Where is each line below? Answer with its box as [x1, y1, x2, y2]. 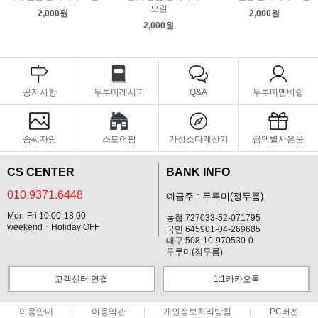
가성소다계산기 [168, 134, 229, 145]
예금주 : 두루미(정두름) [166, 192, 263, 202]
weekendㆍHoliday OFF [7, 222, 99, 233]
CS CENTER [7, 166, 75, 179]
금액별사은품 [253, 134, 304, 145]
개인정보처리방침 [163, 307, 232, 317]
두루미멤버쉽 [253, 87, 304, 98]
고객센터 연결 [55, 274, 108, 285]
